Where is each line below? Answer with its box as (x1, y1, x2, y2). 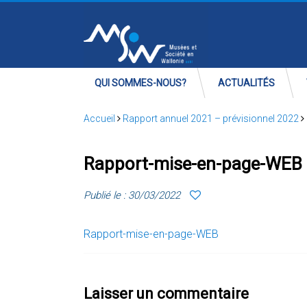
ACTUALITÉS (218, 77, 275, 88)
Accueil (84, 113, 115, 124)
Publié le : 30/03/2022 (84, 189, 180, 201)
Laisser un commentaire (84, 285, 249, 302)
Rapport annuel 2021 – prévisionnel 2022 (123, 113, 299, 124)
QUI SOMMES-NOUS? (95, 77, 186, 88)
